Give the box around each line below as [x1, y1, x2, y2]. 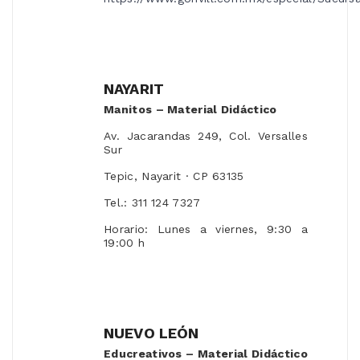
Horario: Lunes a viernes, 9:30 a [104, 223, 308, 236]
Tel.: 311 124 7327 [104, 196, 201, 210]
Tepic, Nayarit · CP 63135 [104, 170, 244, 183]
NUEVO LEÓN [104, 325, 199, 342]
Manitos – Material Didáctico [104, 103, 277, 117]
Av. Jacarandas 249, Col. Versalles [104, 129, 308, 143]
